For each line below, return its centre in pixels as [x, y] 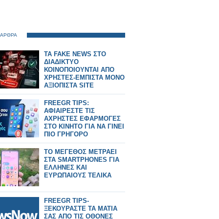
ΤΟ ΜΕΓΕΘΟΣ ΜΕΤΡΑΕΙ [80, 152]
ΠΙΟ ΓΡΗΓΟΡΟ [66, 134]
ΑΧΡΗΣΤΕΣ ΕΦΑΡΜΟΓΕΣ [82, 119]
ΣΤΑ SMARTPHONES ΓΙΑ [82, 160]
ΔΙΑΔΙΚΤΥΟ [61, 62]
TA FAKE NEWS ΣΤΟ [75, 54]
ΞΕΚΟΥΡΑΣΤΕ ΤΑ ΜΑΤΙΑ [81, 208]
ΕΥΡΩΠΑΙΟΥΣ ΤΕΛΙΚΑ [78, 175]
